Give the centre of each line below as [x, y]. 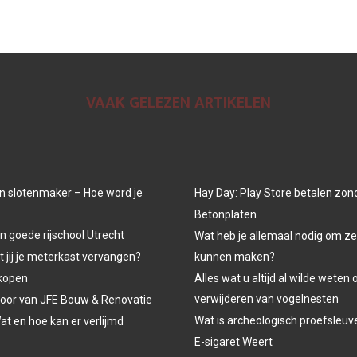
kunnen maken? [235, 257]
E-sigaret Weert [233, 342]
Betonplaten [226, 214]
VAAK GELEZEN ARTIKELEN [178, 103]
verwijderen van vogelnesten [267, 299]
